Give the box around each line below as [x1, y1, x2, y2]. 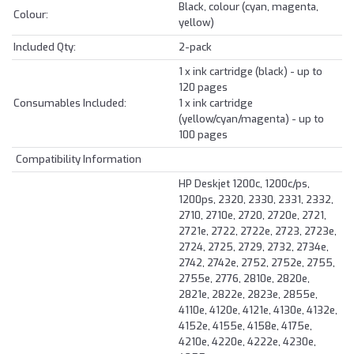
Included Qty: [13, 40, 76, 54]
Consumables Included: [13, 96, 126, 110]
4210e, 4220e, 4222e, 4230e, [179, 334, 316, 348]
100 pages [179, 127, 228, 141]
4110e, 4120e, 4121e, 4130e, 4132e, [179, 303, 337, 317]
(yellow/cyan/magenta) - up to [179, 111, 324, 126]
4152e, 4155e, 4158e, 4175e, [179, 318, 312, 333]
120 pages [179, 80, 228, 94]
